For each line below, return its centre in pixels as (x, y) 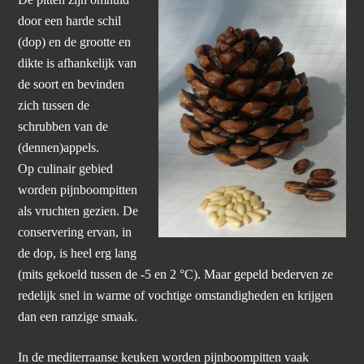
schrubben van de (63, 127)
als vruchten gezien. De (78, 212)
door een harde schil (70, 22)
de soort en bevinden (71, 85)
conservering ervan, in (75, 233)
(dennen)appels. (59, 148)
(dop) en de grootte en (75, 43)
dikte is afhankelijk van (78, 64)
